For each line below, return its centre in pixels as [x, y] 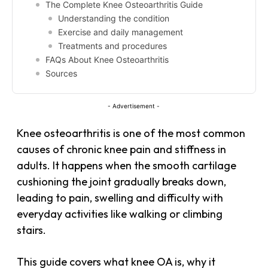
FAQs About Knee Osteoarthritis [107, 59]
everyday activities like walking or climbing [120, 214]
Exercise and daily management [121, 32]
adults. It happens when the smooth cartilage [127, 165]
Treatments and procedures [112, 45]
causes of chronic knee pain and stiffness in [122, 149]
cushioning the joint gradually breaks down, [122, 181]
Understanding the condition [114, 18]
